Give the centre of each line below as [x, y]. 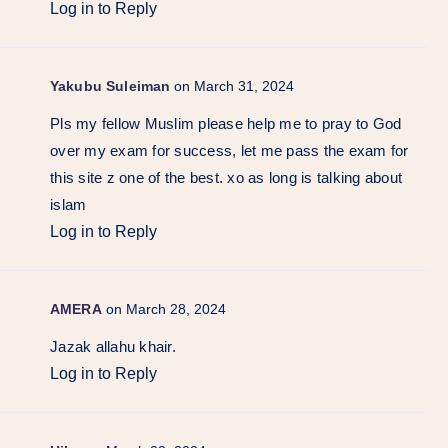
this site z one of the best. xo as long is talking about [226, 177]
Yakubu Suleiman [110, 85]
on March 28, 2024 [165, 308]
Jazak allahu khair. [113, 346]
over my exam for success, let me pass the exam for [229, 150]
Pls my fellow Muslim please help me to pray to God [226, 123]
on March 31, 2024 [234, 85]
